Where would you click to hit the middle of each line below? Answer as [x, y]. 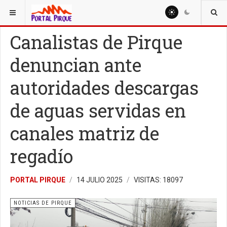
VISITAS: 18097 [158, 180]
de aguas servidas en [98, 110]
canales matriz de [85, 133]
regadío [42, 156]
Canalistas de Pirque [96, 42]
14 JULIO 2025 [100, 180]
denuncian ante [76, 65]
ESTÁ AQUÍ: [24, 10]
